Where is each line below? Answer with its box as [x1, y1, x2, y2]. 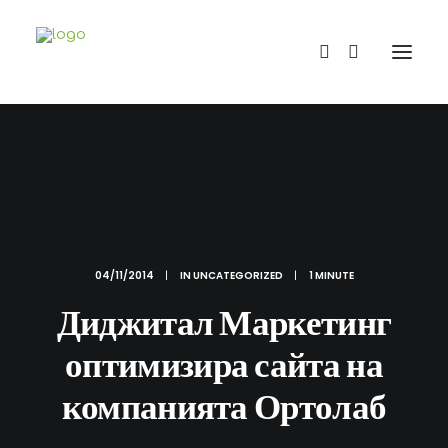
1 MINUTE [308, 268, 354, 283]
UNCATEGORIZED [192, 268, 283, 283]
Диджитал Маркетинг [56, 298, 392, 347]
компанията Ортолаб [61, 382, 387, 431]
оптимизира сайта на [65, 340, 383, 389]
